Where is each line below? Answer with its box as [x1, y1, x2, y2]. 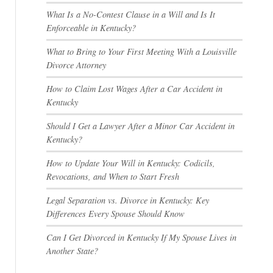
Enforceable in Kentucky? [46, 22, 136, 34]
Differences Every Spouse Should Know [46, 208, 185, 219]
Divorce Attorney [46, 59, 106, 71]
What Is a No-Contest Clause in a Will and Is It [46, 9, 215, 20]
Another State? [46, 245, 98, 257]
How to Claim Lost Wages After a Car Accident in [46, 83, 222, 94]
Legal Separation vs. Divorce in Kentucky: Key [46, 194, 209, 206]
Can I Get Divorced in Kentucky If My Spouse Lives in [46, 232, 236, 243]
